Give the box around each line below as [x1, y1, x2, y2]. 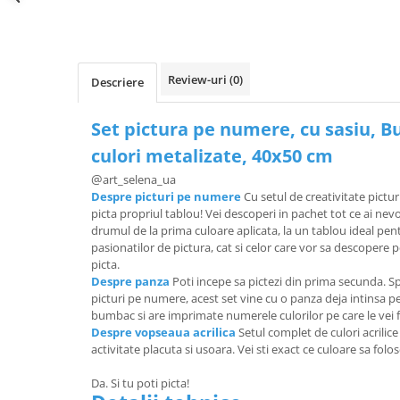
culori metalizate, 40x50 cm [91, 143, 333, 168]
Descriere [91, 73, 144, 90]
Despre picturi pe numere [91, 187, 241, 204]
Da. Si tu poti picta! [91, 374, 189, 391]
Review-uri [168, 71, 229, 87]
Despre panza [91, 272, 170, 289]
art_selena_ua [103, 171, 176, 187]
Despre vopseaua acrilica [91, 323, 236, 340]
